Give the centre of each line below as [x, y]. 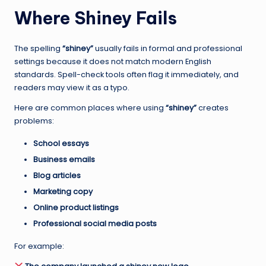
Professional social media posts [95, 224]
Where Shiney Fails [96, 18]
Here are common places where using [90, 107]
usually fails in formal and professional [168, 48]
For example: [39, 246]
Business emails [64, 159]
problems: [34, 121]
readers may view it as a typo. [72, 87]
